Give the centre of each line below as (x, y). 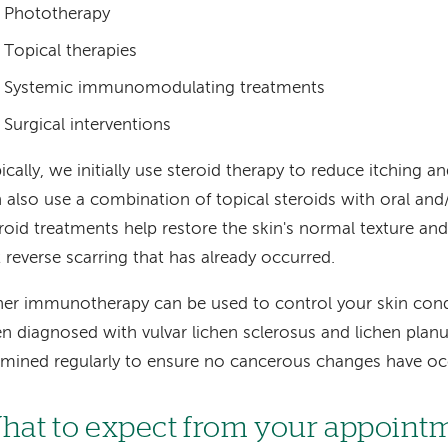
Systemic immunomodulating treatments (164, 89)
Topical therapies (70, 51)
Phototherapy (56, 14)
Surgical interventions (87, 126)
